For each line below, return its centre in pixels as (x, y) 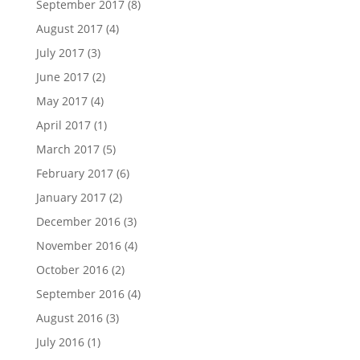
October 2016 (72, 269)
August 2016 (69, 317)
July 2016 (60, 342)
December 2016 (78, 221)
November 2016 (78, 245)
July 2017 (60, 52)
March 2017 (67, 149)
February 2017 (74, 173)
